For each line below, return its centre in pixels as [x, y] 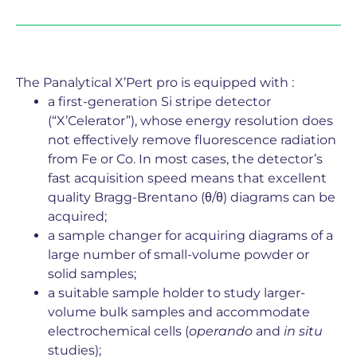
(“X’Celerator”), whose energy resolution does [190, 120]
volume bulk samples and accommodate [179, 312]
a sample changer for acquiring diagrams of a [190, 235]
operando [221, 331]
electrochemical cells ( [118, 331]
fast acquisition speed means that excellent [187, 178]
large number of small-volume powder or [178, 254]
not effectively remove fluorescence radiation [192, 139]
